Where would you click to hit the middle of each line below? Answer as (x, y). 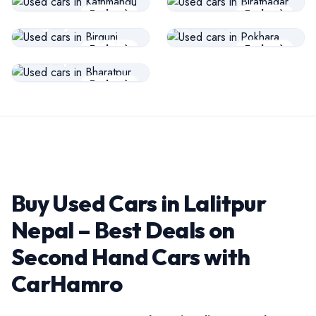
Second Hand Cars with (131, 256)
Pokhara (204, 24)
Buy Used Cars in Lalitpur (139, 203)
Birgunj (46, 24)
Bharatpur (54, 60)
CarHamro (67, 283)
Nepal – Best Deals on (123, 230)
